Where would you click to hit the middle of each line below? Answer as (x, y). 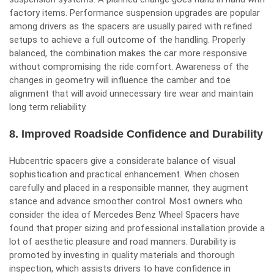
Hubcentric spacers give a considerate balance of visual (122, 161)
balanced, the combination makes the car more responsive (128, 53)
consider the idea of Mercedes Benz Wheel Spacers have (124, 215)
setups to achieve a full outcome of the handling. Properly (127, 40)
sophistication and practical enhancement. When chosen (124, 174)
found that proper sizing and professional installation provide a (137, 228)
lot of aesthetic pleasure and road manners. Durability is (123, 242)
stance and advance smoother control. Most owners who (126, 201)
